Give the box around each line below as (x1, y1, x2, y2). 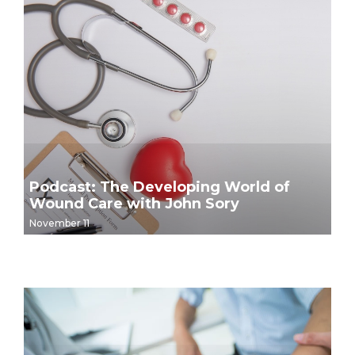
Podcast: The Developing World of (29, 177, 290, 196)
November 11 (29, 216, 90, 229)
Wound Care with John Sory (29, 194, 239, 212)
